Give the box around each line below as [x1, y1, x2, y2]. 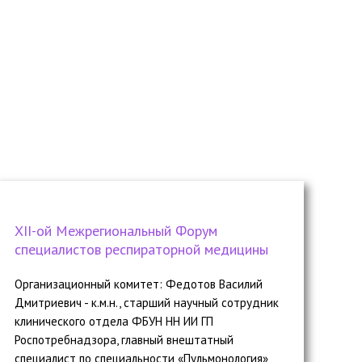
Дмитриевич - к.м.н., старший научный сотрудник [14, 294, 279, 310]
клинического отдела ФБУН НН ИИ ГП [14, 313, 213, 329]
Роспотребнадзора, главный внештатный [14, 331, 234, 347]
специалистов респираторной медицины [14, 239, 268, 259]
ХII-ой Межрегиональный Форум [14, 221, 217, 240]
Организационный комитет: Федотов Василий [14, 276, 263, 292]
